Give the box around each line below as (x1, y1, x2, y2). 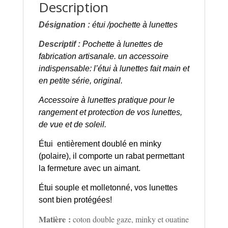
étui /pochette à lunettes (92, 20, 178, 29)
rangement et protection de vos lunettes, (38, 107, 182, 117)
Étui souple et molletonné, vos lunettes (38, 183, 178, 192)
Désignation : (38, 20, 90, 29)
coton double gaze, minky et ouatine (70, 213, 189, 224)
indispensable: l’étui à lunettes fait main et (38, 64, 189, 73)
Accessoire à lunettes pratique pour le (38, 95, 175, 104)
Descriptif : (38, 39, 80, 48)
